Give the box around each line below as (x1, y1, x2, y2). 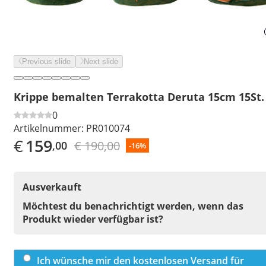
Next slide (84, 57, 118, 66)
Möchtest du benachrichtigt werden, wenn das (23, 199, 243, 213)
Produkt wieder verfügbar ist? (23, 212, 163, 226)
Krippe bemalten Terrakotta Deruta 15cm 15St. (14, 89, 264, 104)
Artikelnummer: (14, 121, 84, 135)
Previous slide (22, 57, 71, 66)
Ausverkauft (23, 180, 81, 194)
